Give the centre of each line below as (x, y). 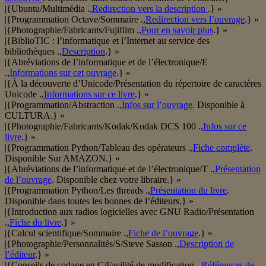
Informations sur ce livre (89, 94)
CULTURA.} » (35, 116)
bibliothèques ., (33, 52)
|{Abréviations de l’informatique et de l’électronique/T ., (110, 169)
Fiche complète (221, 148)
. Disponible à (218, 105)
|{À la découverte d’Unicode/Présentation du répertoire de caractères (133, 84)
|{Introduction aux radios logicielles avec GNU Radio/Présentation (129, 212)
